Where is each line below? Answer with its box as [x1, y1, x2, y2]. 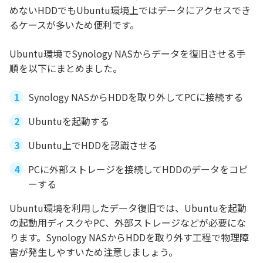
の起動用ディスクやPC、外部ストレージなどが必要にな [9, 215, 246, 230]
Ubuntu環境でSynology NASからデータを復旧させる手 [9, 46, 245, 61]
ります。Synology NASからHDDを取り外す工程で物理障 [9, 230, 249, 245]
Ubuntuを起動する [28, 114, 109, 129]
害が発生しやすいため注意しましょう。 [9, 245, 178, 259]
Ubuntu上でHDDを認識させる [28, 138, 157, 153]
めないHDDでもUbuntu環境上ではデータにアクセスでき [9, 3, 251, 18]
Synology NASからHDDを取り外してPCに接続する [28, 90, 243, 104]
